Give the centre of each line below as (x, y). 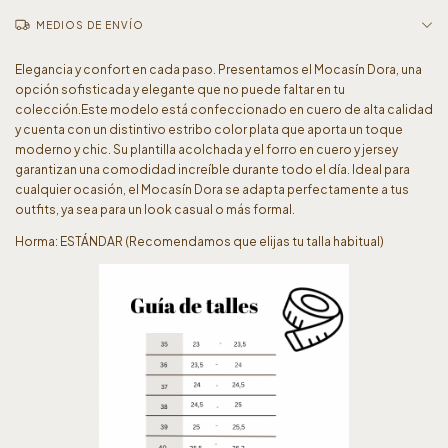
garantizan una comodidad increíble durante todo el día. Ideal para (212, 169)
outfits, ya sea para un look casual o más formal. (155, 209)
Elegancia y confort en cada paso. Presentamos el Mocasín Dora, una (218, 69)
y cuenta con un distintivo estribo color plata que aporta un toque (209, 129)
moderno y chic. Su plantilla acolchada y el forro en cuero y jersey (206, 149)
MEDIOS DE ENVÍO (90, 25)
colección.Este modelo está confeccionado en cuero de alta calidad (224, 109)
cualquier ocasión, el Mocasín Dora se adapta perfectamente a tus (212, 189)
